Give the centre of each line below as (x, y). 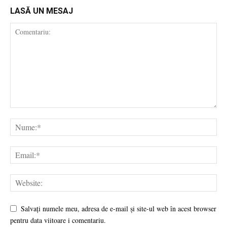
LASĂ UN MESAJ (42, 11)
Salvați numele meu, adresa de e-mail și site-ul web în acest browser (119, 208)
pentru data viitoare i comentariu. (58, 220)
